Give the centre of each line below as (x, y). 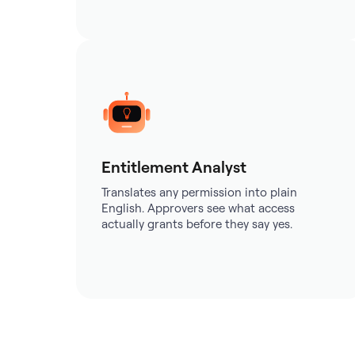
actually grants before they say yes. (197, 224)
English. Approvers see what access (198, 208)
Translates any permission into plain (199, 192)
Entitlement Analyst (174, 167)
